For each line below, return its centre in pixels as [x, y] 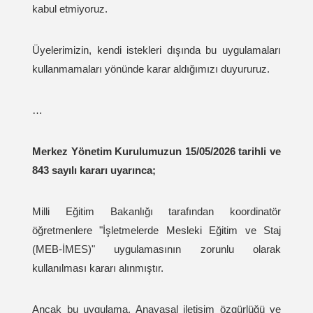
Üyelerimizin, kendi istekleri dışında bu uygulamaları [156, 50]
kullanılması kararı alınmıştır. [99, 268]
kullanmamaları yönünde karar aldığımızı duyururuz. [151, 69]
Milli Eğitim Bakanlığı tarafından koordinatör [156, 211]
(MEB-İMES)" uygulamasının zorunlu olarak [156, 249]
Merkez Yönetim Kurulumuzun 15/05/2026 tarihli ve [156, 151]
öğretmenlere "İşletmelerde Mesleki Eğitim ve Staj [156, 230]
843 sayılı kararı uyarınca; [95, 170]
